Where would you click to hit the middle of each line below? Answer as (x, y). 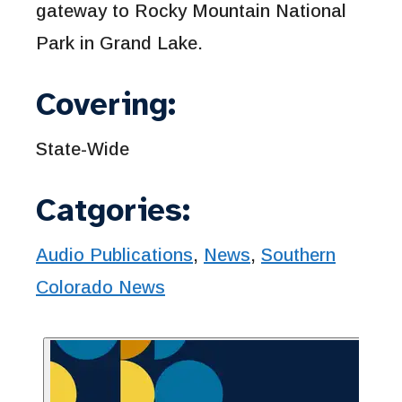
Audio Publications (114, 254)
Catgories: (113, 210)
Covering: (106, 104)
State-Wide (83, 149)
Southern (298, 254)
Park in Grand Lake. (119, 43)
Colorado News (100, 287)
